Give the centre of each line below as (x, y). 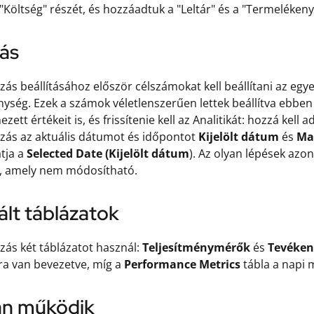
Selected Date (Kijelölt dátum (108, 153)
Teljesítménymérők (196, 247)
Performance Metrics (182, 264)
